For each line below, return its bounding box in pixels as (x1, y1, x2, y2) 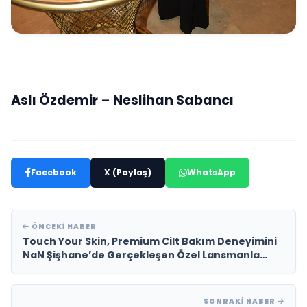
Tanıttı (23, 262, 60, 276)
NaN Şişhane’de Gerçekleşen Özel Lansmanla (23, 248, 107, 262)
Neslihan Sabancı (113, 91, 234, 110)
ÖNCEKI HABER (29, 221, 97, 232)
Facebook (31, 167, 77, 179)
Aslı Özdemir (11, 91, 98, 110)
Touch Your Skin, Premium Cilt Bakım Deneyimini (23, 234, 277, 249)
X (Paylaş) (104, 167, 151, 179)
